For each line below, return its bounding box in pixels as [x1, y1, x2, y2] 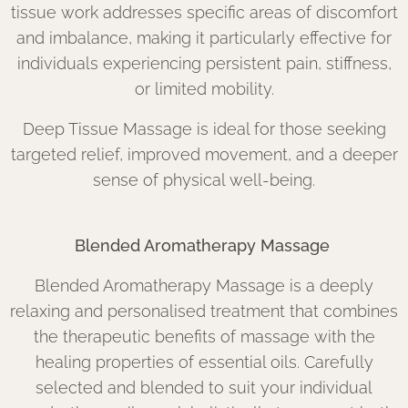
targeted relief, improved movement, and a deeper [10, 145, 398, 164]
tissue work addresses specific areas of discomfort [10, 3, 398, 22]
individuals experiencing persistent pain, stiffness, [16, 54, 392, 73]
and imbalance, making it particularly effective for [16, 28, 392, 47]
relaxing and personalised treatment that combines [10, 301, 398, 321]
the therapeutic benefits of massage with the [33, 327, 375, 346]
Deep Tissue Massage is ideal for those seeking [22, 119, 386, 138]
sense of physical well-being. [93, 170, 315, 189]
